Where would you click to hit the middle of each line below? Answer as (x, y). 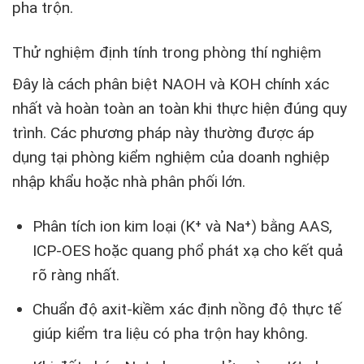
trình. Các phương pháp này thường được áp (163, 133)
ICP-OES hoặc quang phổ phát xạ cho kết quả (187, 251)
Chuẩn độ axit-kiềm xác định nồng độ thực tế (186, 309)
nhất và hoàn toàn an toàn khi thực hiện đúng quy (180, 109)
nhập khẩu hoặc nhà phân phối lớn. (129, 182)
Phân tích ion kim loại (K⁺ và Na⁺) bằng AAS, (182, 227)
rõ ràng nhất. (76, 275)
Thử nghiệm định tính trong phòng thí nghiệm (167, 52)
